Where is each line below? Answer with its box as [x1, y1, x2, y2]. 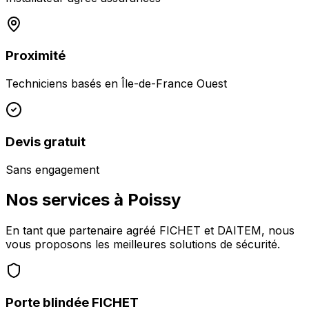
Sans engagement [6, 162, 99, 177]
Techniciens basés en [6, 77, 121, 91]
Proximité [6, 48, 66, 64]
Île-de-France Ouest [121, 77, 227, 91]
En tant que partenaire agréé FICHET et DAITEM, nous [6, 223, 295, 238]
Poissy [128, 190, 181, 210]
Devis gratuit [6, 133, 86, 150]
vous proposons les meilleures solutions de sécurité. [6, 237, 280, 252]
